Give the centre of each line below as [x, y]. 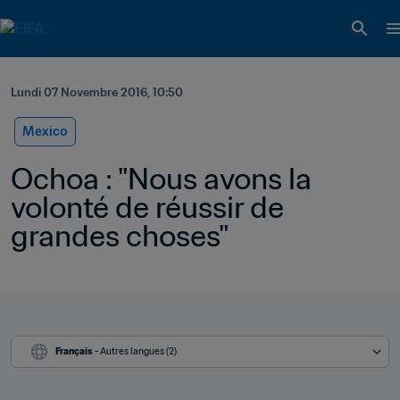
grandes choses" [120, 236]
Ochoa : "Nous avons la [161, 179]
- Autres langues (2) [136, 351]
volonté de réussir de [147, 207]
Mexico [45, 131]
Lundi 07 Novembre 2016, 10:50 [97, 92]
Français [74, 351]
